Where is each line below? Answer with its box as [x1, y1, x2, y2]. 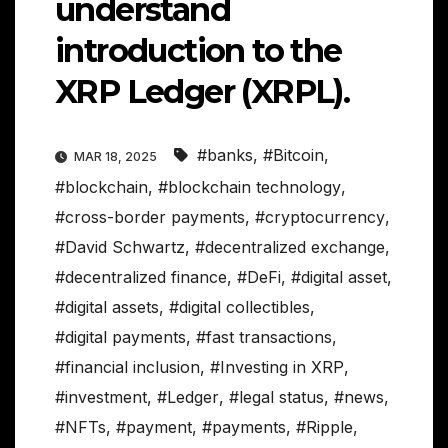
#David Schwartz [55, 237, 185, 258]
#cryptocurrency [255, 207, 385, 228]
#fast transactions [196, 327, 332, 348]
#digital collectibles [169, 297, 310, 318]
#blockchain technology [158, 177, 341, 198]
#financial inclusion [55, 357, 200, 378]
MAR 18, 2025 [71, 149, 160, 165]
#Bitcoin [263, 145, 324, 166]
